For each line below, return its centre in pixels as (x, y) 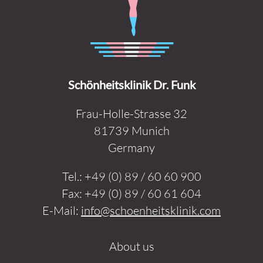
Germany (131, 148)
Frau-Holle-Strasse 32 (131, 114)
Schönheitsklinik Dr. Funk (131, 85)
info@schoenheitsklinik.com (151, 210)
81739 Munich (131, 131)
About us (131, 246)
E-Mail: (62, 210)
